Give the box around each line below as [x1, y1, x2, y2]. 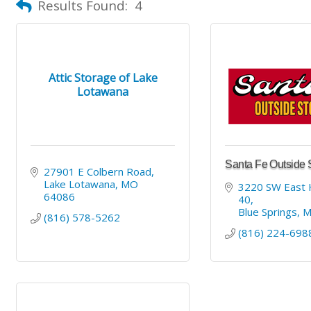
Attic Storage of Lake [48, 69, 158, 85]
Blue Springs [238, 205, 298, 219]
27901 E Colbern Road [43, 165, 151, 179]
